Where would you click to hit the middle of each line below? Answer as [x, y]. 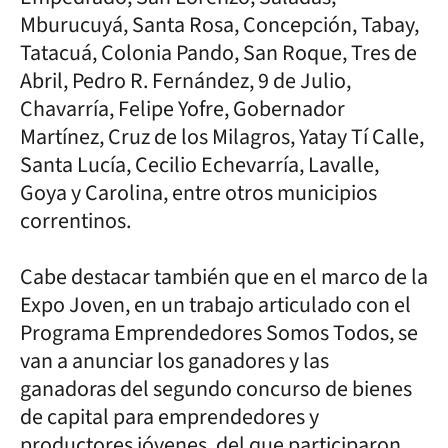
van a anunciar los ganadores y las [174, 361]
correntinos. [77, 221]
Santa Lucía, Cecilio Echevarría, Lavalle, [199, 165]
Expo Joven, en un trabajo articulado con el [215, 305]
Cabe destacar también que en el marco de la [224, 277]
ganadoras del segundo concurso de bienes [216, 389]
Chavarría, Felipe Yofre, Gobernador [182, 109]
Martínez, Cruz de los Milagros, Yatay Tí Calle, [222, 137]
